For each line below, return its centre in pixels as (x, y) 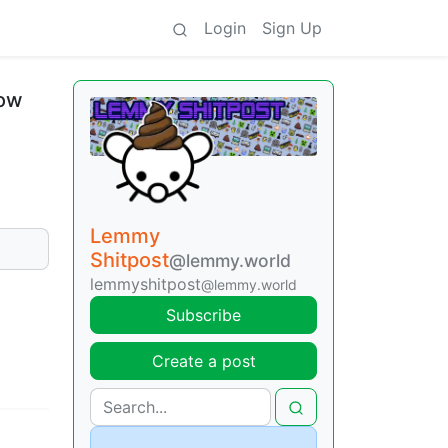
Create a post (203, 360)
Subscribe (203, 314)
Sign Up (292, 28)
